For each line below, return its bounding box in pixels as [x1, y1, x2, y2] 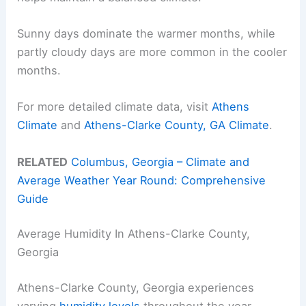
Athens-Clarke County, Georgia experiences [17, 280, 255, 294]
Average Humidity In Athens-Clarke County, [17, 227, 251, 241]
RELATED [17, 154, 68, 169]
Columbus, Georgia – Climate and [71, 154, 250, 169]
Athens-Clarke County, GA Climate [84, 118, 270, 133]
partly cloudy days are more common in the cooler [17, 45, 288, 59]
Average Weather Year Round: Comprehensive [17, 173, 266, 187]
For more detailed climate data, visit [17, 100, 212, 114]
